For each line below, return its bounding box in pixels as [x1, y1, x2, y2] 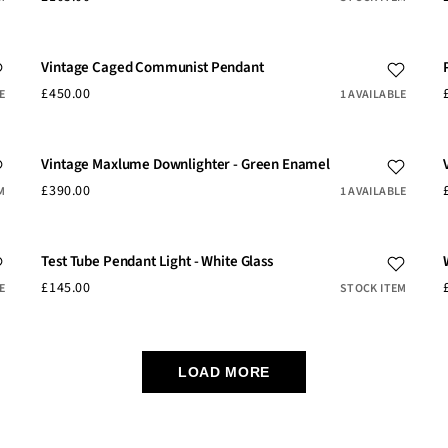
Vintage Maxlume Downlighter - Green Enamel [41, 153, 331, 175]
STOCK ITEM [340, 279, 407, 297]
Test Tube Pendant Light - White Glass [41, 250, 273, 272]
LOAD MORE [177, 363, 271, 380]
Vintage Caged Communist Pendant [41, 56, 264, 78]
